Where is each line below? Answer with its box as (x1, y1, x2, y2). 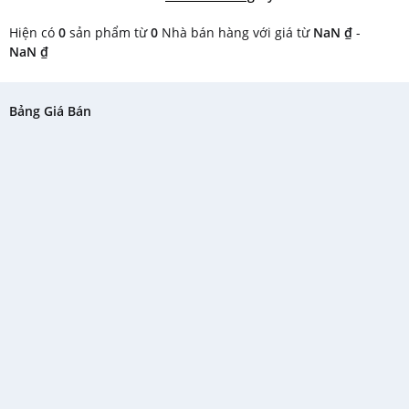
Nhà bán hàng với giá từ (158, 24, 313, 42)
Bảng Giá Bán (9, 102, 91, 121)
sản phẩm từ (66, 24, 151, 42)
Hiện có (9, 24, 58, 42)
